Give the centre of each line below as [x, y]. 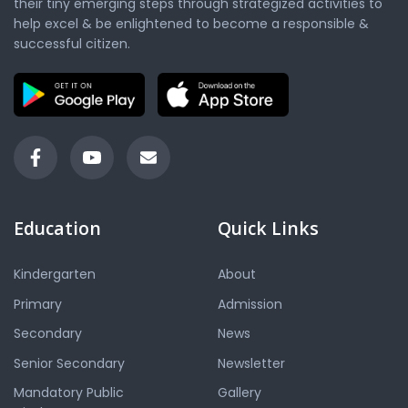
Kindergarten [55, 275]
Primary [38, 304]
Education [57, 229]
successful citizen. [72, 44]
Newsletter [251, 363]
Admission [250, 304]
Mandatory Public [69, 393]
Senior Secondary [69, 363]
